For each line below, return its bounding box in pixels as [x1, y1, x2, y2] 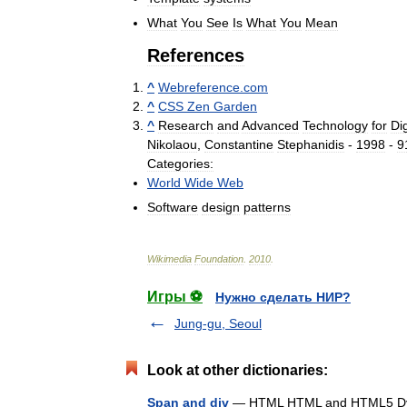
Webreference [158, 80, 240, 95]
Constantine [204, 137, 273, 153]
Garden [213, 99, 257, 114]
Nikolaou [147, 137, 197, 153]
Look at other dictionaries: [147, 362, 328, 379]
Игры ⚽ [147, 289, 203, 305]
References [147, 45, 244, 66]
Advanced [242, 118, 299, 134]
